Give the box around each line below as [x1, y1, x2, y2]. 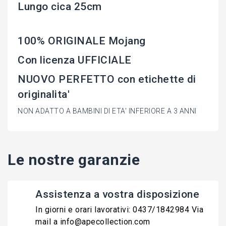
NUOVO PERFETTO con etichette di [18, 73, 196, 86]
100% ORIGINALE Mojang [18, 35, 146, 47]
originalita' [18, 88, 70, 101]
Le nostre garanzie [8, 151, 140, 169]
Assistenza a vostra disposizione [35, 188, 199, 201]
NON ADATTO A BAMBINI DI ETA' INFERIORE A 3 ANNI [18, 107, 197, 116]
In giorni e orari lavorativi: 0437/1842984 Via [35, 205, 203, 215]
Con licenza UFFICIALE [18, 54, 132, 67]
